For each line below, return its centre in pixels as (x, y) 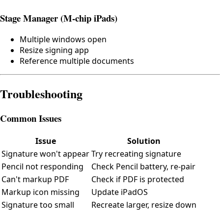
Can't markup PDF (35, 179)
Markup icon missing (41, 192)
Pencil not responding (42, 167)
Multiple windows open (63, 39)
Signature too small (38, 205)
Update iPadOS (120, 192)
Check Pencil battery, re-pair (143, 167)
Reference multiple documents (77, 61)
